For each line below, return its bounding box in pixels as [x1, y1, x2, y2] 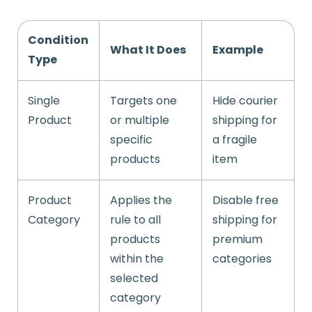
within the [110, 251, 164, 267]
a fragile [212, 132, 257, 148]
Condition [28, 32, 88, 49]
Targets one [110, 93, 177, 109]
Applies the [110, 192, 172, 209]
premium [212, 231, 263, 248]
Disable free [212, 192, 279, 209]
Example [212, 42, 263, 58]
